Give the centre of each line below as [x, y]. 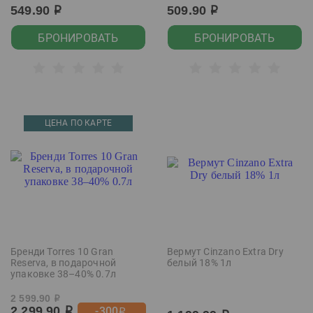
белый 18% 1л [199, 263]
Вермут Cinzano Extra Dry [225, 252]
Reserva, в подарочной [64, 263]
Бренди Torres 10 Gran [62, 252]
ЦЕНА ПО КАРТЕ [78, 123]
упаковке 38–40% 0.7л [63, 274]
